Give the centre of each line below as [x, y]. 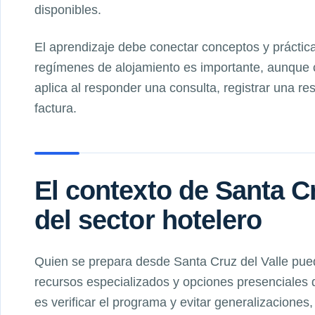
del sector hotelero [148, 220]
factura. [56, 108]
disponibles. [68, 9]
